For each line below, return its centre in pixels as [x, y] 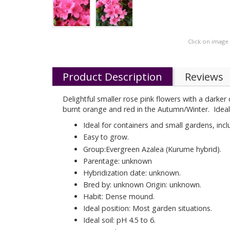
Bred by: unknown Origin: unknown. [142, 184]
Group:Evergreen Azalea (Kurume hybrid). [152, 149]
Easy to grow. [106, 137]
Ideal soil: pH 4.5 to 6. [119, 220]
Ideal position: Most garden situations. [148, 208]
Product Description [112, 77]
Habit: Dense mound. [119, 197]
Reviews [204, 77]
